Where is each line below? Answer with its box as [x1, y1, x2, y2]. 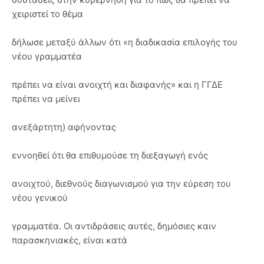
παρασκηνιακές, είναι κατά [12, 235, 127, 246]
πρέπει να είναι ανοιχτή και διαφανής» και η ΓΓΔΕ [12, 79, 223, 90]
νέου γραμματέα [12, 51, 82, 62]
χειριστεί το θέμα [12, 8, 83, 19]
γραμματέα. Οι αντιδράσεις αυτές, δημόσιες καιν [12, 220, 216, 232]
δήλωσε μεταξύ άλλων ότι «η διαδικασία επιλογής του [12, 37, 237, 48]
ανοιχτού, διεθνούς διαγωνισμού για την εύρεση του [12, 178, 231, 189]
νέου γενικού [12, 192, 68, 203]
